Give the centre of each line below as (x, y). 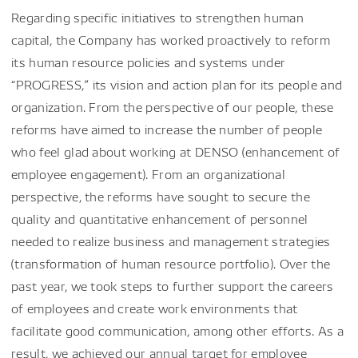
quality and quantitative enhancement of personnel (160, 219)
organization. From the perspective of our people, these (173, 107)
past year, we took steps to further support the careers (173, 286)
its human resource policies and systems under (149, 62)
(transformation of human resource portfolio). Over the (171, 263)
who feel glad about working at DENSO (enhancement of (176, 151)
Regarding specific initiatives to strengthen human (158, 17)
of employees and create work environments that (155, 308)
